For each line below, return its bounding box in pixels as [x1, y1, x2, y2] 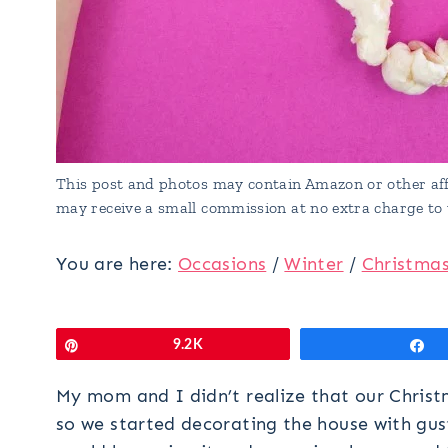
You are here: [56, 252, 179, 275]
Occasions [178, 252, 267, 275]
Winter [284, 252, 344, 275]
